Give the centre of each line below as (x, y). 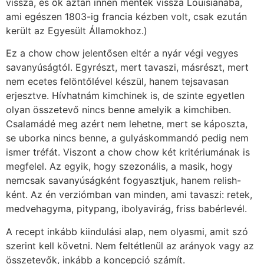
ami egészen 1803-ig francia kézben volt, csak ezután (126, 16)
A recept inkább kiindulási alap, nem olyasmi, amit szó (127, 231)
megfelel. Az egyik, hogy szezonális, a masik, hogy (119, 166)
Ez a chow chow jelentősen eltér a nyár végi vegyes (122, 53)
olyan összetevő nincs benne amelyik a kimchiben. (118, 110)
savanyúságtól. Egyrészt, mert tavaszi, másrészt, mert (127, 67)
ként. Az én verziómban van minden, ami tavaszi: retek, (129, 195)
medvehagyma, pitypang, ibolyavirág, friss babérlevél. (126, 209)
